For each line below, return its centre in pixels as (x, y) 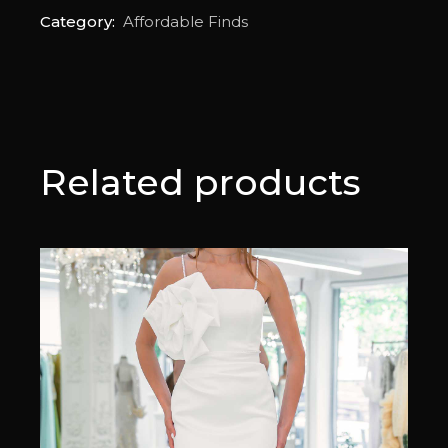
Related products (201, 181)
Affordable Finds (186, 21)
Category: (80, 21)
